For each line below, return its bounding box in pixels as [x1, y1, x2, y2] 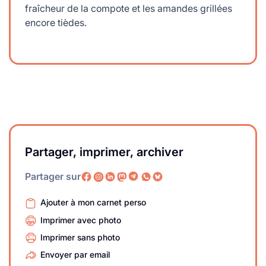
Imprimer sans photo [40, 232, 120, 242]
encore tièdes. [25, 17, 87, 29]
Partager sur [25, 170, 81, 183]
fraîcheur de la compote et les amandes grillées [25, 2, 232, 15]
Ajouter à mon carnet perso [40, 197, 146, 208]
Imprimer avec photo [40, 214, 121, 225]
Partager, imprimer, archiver [25, 145, 183, 160]
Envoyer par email [40, 249, 110, 260]
